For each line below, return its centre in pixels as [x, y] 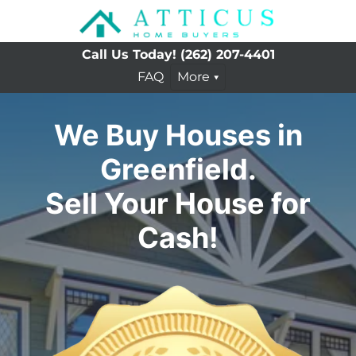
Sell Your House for [178, 203]
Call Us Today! [129, 54]
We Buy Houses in [178, 135]
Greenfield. [178, 169]
